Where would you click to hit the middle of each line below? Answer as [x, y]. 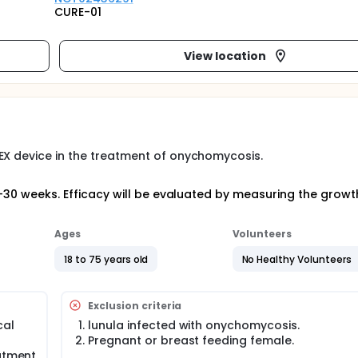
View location [225, 56]
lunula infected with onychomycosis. [194, 325]
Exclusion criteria [135, 305]
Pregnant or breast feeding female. [191, 340]
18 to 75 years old [106, 259]
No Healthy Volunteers [296, 259]
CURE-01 [78, 12]
